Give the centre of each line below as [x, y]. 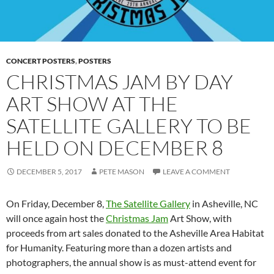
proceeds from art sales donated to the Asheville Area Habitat [135, 233]
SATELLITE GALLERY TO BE [129, 126]
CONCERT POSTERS [41, 61]
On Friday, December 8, [56, 204]
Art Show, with [200, 218]
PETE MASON [122, 172]
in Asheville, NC [224, 204]
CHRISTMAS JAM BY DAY [120, 82]
